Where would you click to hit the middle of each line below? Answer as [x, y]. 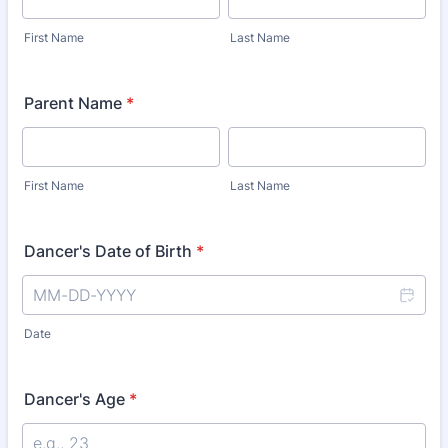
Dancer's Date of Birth [108, 251]
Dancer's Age [74, 399]
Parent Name [73, 103]
